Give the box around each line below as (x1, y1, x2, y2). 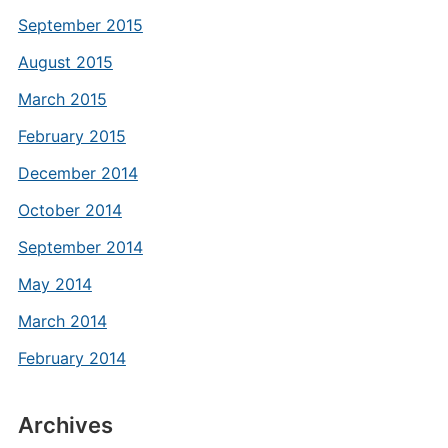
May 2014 (17, 274, 92, 294)
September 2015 (17, 15, 143, 35)
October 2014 (17, 200, 122, 220)
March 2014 (17, 311, 107, 331)
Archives (17, 412, 113, 438)
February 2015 (17, 126, 126, 146)
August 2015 (17, 52, 113, 72)
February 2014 (17, 348, 126, 368)
